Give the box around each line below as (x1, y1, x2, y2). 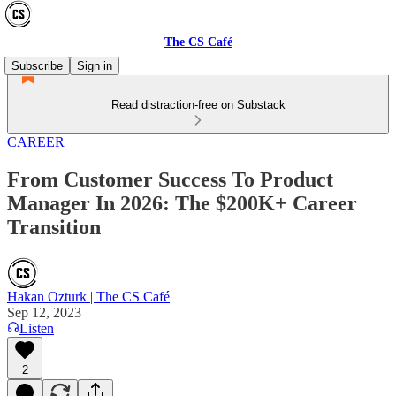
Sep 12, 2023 (7, 304, 81, 320)
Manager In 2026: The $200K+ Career (7, 191, 357, 215)
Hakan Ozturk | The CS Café (7, 288, 170, 304)
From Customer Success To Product (7, 167, 333, 191)
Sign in (77, 59, 112, 72)
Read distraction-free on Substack (110, 98, 286, 111)
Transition (7, 215, 101, 239)
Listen (19, 320, 54, 336)
